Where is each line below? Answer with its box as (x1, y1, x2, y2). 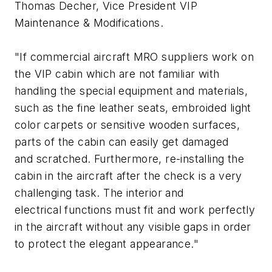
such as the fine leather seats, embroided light (15, 101, 251, 115)
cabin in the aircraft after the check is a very (15, 169, 242, 183)
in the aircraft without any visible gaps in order (15, 220, 251, 234)
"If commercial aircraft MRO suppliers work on (15, 50, 254, 64)
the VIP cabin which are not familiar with (15, 67, 220, 81)
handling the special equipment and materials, (15, 84, 248, 98)
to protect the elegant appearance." (15, 237, 199, 251)
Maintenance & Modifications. (15, 16, 167, 30)
